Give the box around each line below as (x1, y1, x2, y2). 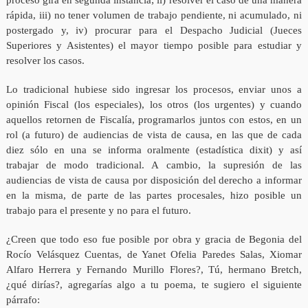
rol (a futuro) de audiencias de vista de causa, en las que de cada (5, 129, 302, 141)
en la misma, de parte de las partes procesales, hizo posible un (5, 190, 302, 201)
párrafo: (5, 294, 40, 306)
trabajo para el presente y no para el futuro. (5, 205, 191, 217)
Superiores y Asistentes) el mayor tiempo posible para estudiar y (5, 40, 302, 52)
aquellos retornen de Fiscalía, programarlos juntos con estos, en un (5, 114, 302, 126)
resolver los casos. (5, 55, 85, 67)
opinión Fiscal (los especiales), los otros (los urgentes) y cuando (5, 99, 302, 111)
